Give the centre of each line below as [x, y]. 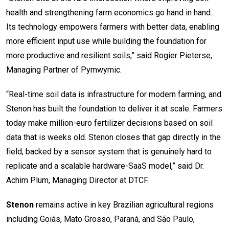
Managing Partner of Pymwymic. [64, 70]
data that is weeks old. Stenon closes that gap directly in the [113, 137]
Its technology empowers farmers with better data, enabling [113, 27]
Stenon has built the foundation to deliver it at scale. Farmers [114, 108]
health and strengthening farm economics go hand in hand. [109, 12]
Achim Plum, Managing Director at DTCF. [77, 180]
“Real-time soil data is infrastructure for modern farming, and [114, 94]
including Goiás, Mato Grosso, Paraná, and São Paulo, [100, 219]
